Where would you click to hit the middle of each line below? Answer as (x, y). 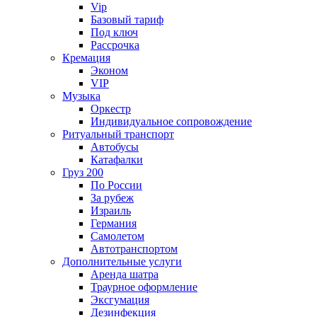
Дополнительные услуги (122, 261)
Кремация (86, 58)
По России (116, 185)
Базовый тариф (127, 19)
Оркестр (111, 109)
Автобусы (115, 147)
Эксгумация (120, 300)
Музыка (81, 96)
